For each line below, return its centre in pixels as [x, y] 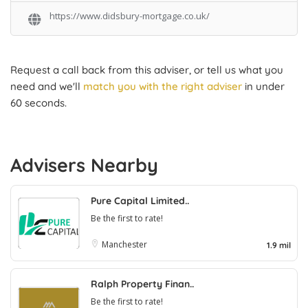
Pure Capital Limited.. [140, 201]
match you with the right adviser [163, 87]
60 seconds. [38, 103]
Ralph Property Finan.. [142, 284]
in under [263, 87]
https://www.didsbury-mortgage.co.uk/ [130, 16]
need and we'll [47, 87]
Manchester [124, 245]
